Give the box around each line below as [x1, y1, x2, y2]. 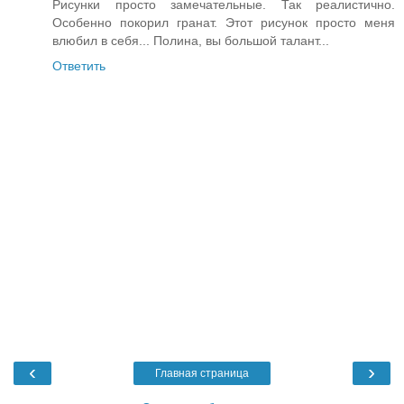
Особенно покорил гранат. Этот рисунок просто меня [52, 15, 395, 31]
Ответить [52, 59, 106, 74]
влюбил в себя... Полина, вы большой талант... [52, 33, 329, 49]
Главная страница [155, 366, 249, 380]
